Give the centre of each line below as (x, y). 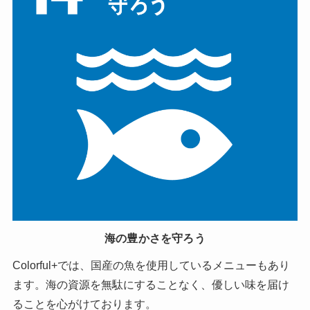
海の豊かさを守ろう (155, 238)
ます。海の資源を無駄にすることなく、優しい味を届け (151, 284)
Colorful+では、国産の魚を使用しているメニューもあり (151, 265)
